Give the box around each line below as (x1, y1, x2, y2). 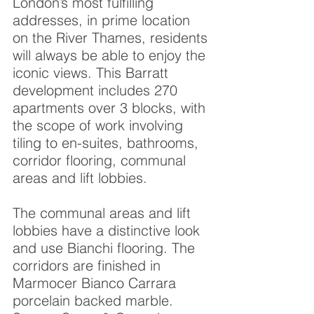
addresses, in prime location (13, 11, 190, 29)
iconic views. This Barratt (13, 64, 168, 81)
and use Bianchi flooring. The (13, 239, 195, 257)
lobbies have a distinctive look (13, 221, 200, 239)
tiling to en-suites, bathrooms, (13, 134, 198, 151)
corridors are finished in (13, 257, 161, 274)
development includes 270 (13, 81, 177, 99)
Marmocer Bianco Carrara (13, 274, 176, 292)
